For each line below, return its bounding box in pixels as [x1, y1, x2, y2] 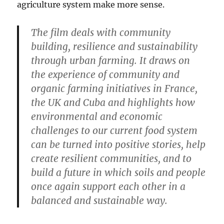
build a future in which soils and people [31, 166, 206, 179]
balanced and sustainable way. [31, 194, 168, 207]
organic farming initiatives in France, [31, 82, 198, 95]
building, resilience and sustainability [31, 40, 198, 53]
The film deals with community [31, 26, 171, 39]
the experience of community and [31, 68, 180, 81]
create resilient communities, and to [31, 152, 192, 165]
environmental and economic [31, 110, 163, 123]
